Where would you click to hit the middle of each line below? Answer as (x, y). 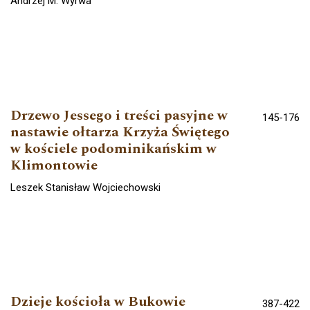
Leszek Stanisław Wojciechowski (85, 187)
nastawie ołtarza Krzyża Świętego (120, 132)
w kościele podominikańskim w (113, 148)
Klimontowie (54, 165)
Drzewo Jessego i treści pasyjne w (119, 115)
